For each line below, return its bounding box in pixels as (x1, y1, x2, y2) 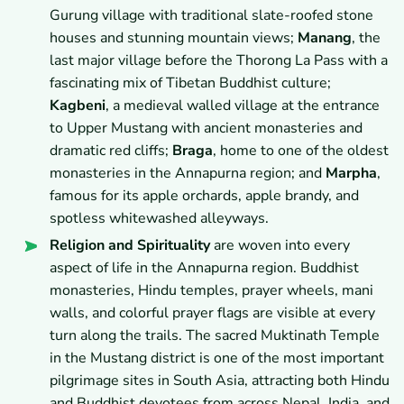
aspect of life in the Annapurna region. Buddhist (50, 258, 359, 279)
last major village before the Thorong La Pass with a (50, 50, 388, 71)
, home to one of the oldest (213, 141, 389, 161)
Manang (298, 28, 352, 49)
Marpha (326, 163, 377, 184)
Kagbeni (50, 96, 106, 116)
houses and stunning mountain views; (50, 28, 298, 49)
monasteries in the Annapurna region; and (50, 163, 326, 184)
